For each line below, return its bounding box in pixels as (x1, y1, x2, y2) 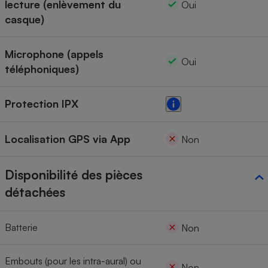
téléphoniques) (5, 62, 79, 76)
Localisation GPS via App (5, 132, 130, 146)
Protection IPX (5, 97, 78, 111)
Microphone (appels (5, 47, 103, 61)
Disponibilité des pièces (5, 167, 142, 183)
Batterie (5, 221, 38, 234)
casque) (5, 13, 44, 26)
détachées (5, 184, 65, 200)
